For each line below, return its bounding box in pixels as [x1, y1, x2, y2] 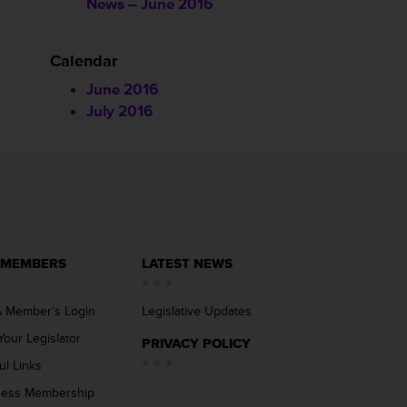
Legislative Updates [142, 303, 252, 319]
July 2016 [86, 102, 153, 121]
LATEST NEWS [142, 255, 233, 273]
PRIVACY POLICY [142, 335, 251, 352]
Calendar [50, 51, 117, 71]
